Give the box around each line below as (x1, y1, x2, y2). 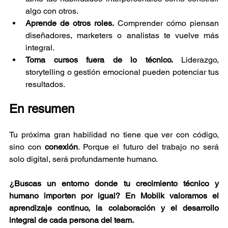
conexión (45, 141, 78, 152)
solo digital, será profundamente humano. (9, 154, 158, 164)
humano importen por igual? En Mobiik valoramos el (9, 190, 219, 201)
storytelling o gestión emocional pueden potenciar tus (25, 67, 219, 77)
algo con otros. (25, 6, 78, 16)
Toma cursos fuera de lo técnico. (25, 54, 173, 65)
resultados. (25, 79, 65, 89)
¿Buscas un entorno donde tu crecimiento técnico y (9, 178, 219, 188)
